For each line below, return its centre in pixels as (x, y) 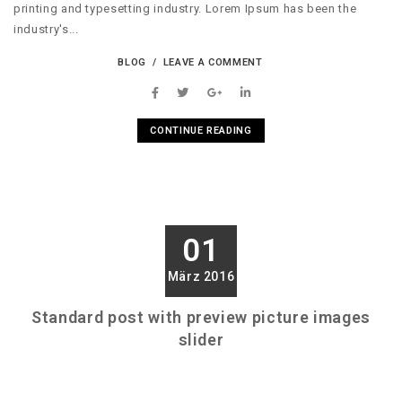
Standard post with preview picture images (201, 317)
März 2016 (201, 276)
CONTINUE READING (201, 130)
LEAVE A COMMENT (213, 62)
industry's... (46, 30)
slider (201, 339)
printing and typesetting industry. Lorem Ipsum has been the (185, 9)
